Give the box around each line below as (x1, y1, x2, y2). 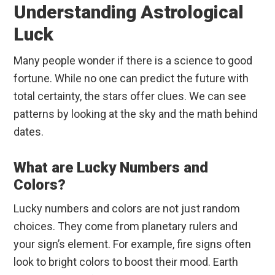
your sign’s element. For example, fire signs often (14, 238, 252, 251)
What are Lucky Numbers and (14, 159, 209, 177)
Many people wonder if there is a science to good (14, 54, 253, 68)
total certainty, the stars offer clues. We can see (14, 90, 247, 103)
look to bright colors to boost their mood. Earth (14, 255, 239, 269)
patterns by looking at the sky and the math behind (14, 107, 258, 121)
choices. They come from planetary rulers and (14, 220, 238, 233)
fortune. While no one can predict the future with (14, 72, 249, 85)
